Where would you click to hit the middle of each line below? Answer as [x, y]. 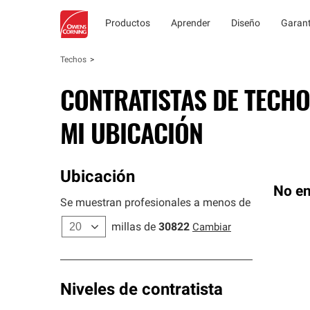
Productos [128, 24]
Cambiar [212, 228]
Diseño [246, 24]
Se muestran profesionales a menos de [155, 203]
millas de [134, 228]
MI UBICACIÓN [131, 132]
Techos [73, 60]
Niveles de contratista [142, 291]
